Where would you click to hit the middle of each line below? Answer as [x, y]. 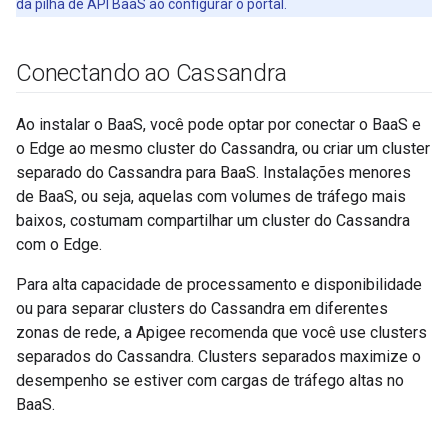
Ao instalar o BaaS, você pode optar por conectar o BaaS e [218, 124]
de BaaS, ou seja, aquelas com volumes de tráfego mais [211, 196]
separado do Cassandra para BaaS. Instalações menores [213, 172]
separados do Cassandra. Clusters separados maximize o [218, 356]
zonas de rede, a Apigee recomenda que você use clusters [221, 332]
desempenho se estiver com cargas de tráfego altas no [210, 380]
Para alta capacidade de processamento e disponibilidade [219, 284]
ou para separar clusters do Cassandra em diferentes [202, 308]
